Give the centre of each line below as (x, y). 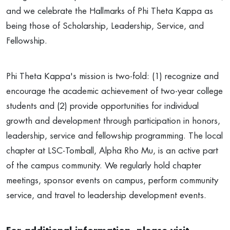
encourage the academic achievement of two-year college (114, 91)
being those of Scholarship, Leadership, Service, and (105, 26)
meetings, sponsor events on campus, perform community (112, 180)
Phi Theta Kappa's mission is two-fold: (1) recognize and (112, 76)
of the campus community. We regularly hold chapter (104, 166)
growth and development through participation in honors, (113, 121)
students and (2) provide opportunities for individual (102, 106)
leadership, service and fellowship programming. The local (114, 136)
